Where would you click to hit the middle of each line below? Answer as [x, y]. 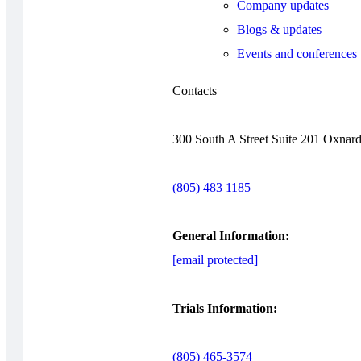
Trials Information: [225, 308]
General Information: [231, 235]
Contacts [195, 90]
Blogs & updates [279, 29]
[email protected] [215, 259]
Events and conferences [297, 53]
